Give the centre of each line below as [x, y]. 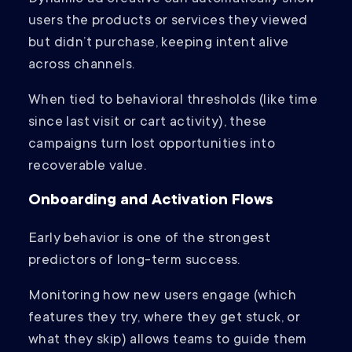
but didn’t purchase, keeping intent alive [159, 44]
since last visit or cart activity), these [148, 123]
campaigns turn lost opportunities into [152, 145]
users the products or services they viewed [168, 22]
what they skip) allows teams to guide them [168, 341]
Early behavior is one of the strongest [150, 239]
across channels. [83, 66]
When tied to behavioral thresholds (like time [173, 101]
